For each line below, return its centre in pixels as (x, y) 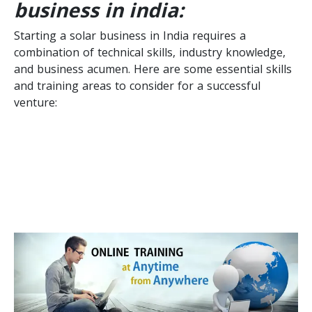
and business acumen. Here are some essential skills (153, 69)
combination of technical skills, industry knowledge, (150, 52)
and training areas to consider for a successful (137, 85)
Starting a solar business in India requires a (130, 35)
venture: (36, 102)
